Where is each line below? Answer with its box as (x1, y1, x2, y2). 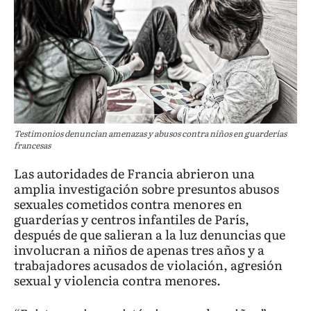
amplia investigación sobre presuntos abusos (14, 179, 279, 199)
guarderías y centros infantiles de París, (14, 210, 249, 229)
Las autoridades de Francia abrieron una (14, 164, 255, 183)
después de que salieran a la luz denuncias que (14, 225, 285, 244)
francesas (14, 139, 51, 152)
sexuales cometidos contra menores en (14, 194, 242, 214)
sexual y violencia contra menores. (14, 271, 221, 290)
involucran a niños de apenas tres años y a (14, 240, 264, 260)
